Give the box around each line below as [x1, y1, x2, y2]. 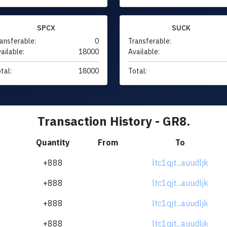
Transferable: [128, 36, 171, 46]
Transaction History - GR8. [37, 112, 190, 129]
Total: [128, 66, 147, 75]
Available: [128, 47, 160, 56]
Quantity [35, 137, 70, 147]
